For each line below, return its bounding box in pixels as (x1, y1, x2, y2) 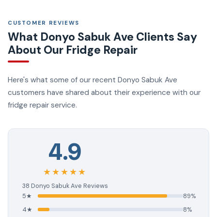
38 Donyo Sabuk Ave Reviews (22, 182, 108, 190)
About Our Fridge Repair (8, 42, 138, 57)
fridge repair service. (8, 100, 77, 110)
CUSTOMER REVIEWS (8, 19, 79, 27)
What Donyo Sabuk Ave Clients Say (8, 29, 197, 44)
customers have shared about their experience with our (8, 87, 201, 97)
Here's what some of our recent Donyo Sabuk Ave (8, 75, 177, 85)
